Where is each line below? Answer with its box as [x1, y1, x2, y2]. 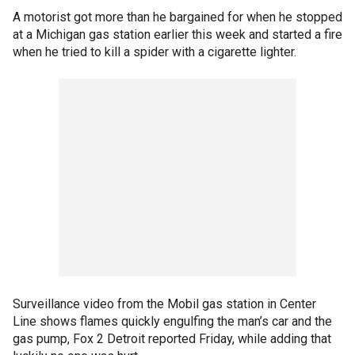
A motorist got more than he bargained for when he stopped [13, 9, 342, 25]
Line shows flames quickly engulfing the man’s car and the [13, 313, 332, 329]
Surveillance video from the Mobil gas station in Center [13, 296, 316, 311]
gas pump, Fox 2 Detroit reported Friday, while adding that [13, 330, 331, 346]
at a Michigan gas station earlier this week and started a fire [13, 26, 342, 42]
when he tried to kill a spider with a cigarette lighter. [13, 44, 296, 59]
